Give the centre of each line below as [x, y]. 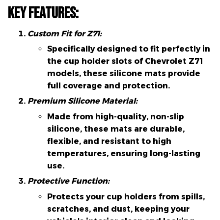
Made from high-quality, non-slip [116, 116]
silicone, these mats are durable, [116, 129]
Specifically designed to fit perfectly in [129, 49]
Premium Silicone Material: [82, 101]
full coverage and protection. [109, 86]
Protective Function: [69, 181]
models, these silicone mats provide [124, 73]
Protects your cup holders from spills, [126, 196]
